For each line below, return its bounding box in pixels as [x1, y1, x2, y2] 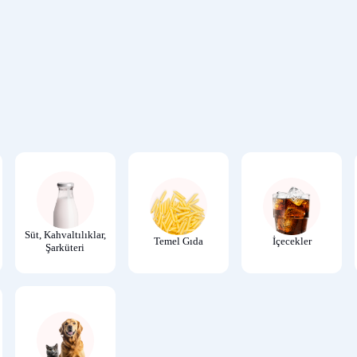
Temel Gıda [153, 234, 203, 247]
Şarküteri [45, 241, 85, 253]
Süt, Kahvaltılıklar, [24, 228, 106, 241]
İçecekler [272, 234, 312, 247]
